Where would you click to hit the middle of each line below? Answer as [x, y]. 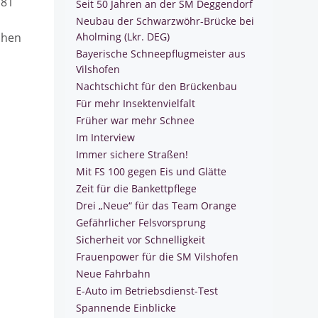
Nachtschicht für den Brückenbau [157, 86]
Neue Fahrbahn [113, 274]
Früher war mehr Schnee [135, 120]
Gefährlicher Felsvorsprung [141, 223]
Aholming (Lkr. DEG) [123, 37]
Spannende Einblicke [126, 308]
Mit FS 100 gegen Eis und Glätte [151, 171]
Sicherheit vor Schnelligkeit [141, 240]
